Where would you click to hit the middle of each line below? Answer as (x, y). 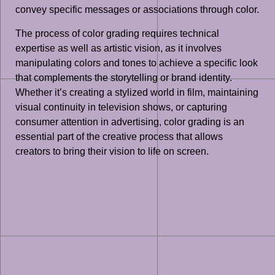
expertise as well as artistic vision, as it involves (118, 48)
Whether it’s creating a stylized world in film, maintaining (137, 92)
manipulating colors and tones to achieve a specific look (137, 63)
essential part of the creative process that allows (119, 136)
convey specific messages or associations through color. (137, 10)
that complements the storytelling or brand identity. (124, 77)
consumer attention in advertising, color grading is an (130, 122)
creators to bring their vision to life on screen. (112, 151)
